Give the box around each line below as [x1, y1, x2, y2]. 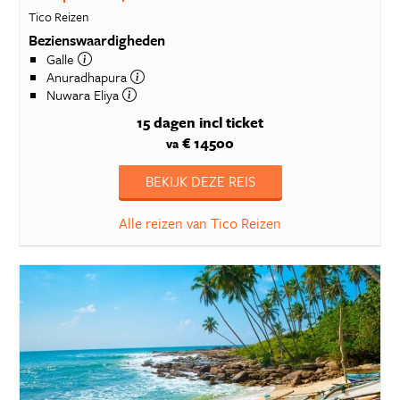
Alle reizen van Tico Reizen [119, 212, 281, 234]
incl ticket [199, 112, 263, 133]
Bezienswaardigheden [28, 29, 165, 51]
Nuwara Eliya [46, 84, 122, 104]
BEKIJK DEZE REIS [145, 171, 255, 192]
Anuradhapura [46, 66, 130, 87]
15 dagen [137, 112, 196, 133]
